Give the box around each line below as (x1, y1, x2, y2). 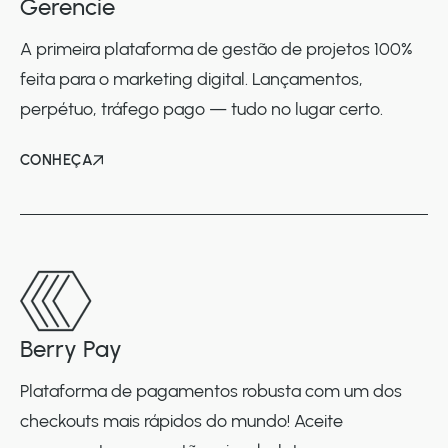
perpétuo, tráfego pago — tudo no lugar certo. (20, 98, 383, 120)
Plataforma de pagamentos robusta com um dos (20, 380, 402, 402)
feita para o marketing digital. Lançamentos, (20, 68, 363, 90)
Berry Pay (20, 334, 122, 363)
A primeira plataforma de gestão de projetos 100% (20, 38, 413, 60)
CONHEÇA (20, 151, 94, 169)
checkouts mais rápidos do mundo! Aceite (20, 410, 343, 432)
